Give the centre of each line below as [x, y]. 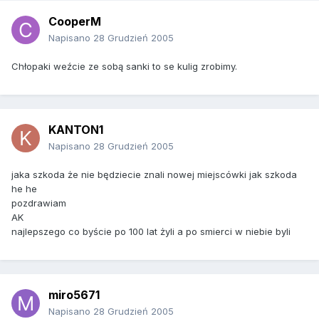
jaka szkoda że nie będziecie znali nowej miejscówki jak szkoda [154, 175]
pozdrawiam [39, 203]
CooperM [75, 22]
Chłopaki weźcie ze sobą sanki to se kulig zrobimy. [124, 67]
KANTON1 [76, 130]
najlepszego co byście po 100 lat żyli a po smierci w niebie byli [151, 232]
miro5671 [74, 295]
